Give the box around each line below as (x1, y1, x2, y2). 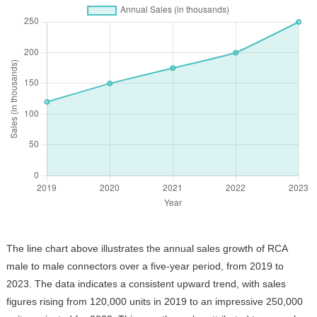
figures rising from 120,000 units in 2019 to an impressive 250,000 (6, 296, 303, 308)
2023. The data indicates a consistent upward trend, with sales (6, 278, 286, 290)
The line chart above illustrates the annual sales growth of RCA (6, 243, 287, 255)
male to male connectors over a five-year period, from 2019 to (6, 260, 284, 272)
